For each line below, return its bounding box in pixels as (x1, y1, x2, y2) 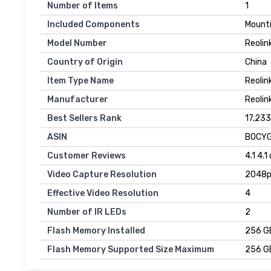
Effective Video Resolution (47, 188, 158, 199)
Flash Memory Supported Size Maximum (47, 244, 214, 255)
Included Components (47, 19, 140, 30)
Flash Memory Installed (47, 226, 145, 237)
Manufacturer (47, 94, 108, 105)
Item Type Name (47, 76, 114, 87)
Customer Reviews (47, 151, 126, 162)
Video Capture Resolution (47, 169, 157, 180)
